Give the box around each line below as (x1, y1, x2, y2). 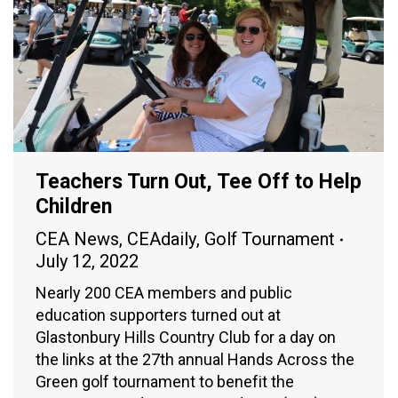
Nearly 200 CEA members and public (36, 283, 292, 303)
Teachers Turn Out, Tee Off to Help (36, 170, 362, 195)
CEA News (36, 228, 119, 251)
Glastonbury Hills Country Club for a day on (36, 328, 336, 347)
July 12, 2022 (36, 251, 139, 273)
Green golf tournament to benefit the (36, 372, 294, 392)
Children (36, 195, 112, 219)
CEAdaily (127, 228, 196, 251)
